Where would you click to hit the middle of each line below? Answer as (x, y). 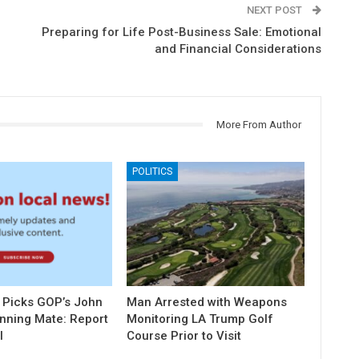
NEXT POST (275, 10)
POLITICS (153, 172)
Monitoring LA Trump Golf (200, 319)
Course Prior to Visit (184, 336)
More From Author (258, 124)
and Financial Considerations (238, 48)
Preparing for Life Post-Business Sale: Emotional (181, 32)
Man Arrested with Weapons (207, 303)
